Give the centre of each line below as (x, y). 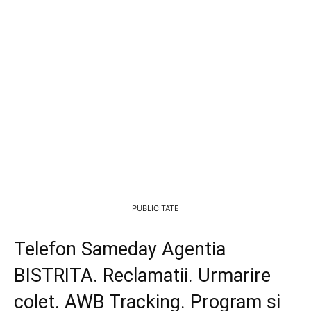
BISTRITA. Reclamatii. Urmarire (142, 275)
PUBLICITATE (155, 208)
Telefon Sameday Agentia (120, 249)
